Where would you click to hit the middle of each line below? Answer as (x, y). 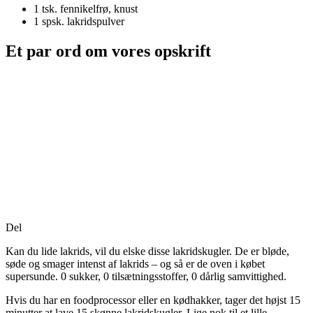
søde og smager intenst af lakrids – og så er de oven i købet (135, 263)
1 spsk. (49, 21)
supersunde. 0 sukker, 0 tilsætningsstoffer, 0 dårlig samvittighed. (146, 276)
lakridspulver (96, 21)
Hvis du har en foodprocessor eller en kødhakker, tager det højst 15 (153, 300)
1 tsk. (45, 8)
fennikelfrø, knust (99, 8)
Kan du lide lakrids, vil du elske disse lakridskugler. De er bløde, (147, 251)
